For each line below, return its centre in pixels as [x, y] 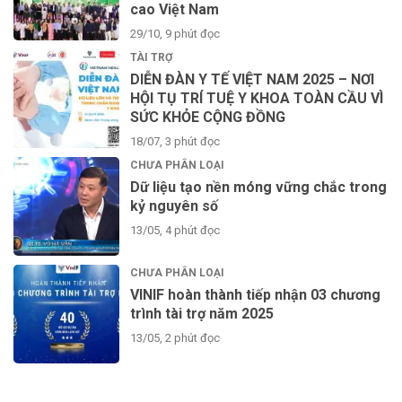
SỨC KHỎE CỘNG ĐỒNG [208, 118]
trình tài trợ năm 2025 [202, 313]
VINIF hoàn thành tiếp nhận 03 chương [255, 294]
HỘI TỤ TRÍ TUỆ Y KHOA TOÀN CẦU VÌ [257, 99]
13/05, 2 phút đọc [175, 337]
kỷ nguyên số [174, 206]
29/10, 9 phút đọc [175, 34]
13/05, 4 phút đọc [175, 231]
